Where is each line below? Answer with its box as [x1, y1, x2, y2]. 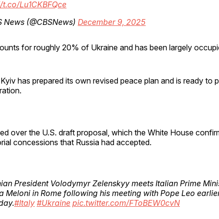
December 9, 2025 [78, 17, 146, 27]
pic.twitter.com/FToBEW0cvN [72, 197, 180, 208]
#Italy [14, 197, 35, 208]
